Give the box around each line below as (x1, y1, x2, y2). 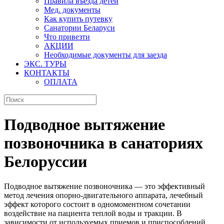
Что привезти (44, 32, 90, 41)
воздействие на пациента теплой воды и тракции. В (4, 208, 182, 217)
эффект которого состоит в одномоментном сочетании (4, 199, 190, 208)
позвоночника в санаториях (4, 134, 203, 152)
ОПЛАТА (44, 77, 77, 86)
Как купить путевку (44, 14, 112, 23)
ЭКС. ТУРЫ (24, 59, 66, 68)
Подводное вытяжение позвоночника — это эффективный (4, 181, 205, 190)
